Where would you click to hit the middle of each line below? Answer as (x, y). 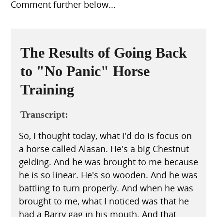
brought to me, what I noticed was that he (104, 201)
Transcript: (44, 114)
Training (47, 89)
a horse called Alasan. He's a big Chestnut (104, 148)
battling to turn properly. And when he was (106, 188)
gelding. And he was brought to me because (108, 162)
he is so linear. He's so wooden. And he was (108, 175)
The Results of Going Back (103, 52)
